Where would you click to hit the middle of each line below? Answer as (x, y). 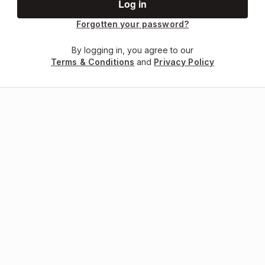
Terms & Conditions (93, 62)
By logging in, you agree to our (132, 50)
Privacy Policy (184, 62)
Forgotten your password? (132, 24)
